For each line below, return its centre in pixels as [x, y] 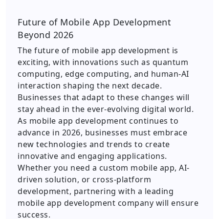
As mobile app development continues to [98, 121]
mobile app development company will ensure [108, 203]
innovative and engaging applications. [92, 156]
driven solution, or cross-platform [84, 179]
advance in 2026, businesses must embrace [102, 132]
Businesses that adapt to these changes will [104, 97]
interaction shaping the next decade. [90, 86]
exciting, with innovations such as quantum [103, 62]
